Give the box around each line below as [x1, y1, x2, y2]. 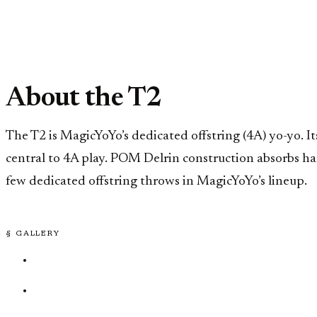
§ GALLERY [6, 229, 61, 238]
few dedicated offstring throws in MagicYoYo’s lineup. [6, 175, 307, 189]
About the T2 [6, 86, 162, 113]
